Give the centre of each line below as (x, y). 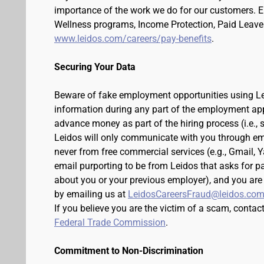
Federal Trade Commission (110, 222)
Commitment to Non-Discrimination (129, 251)
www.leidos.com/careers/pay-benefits (133, 39)
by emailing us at (91, 194)
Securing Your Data (95, 67)
